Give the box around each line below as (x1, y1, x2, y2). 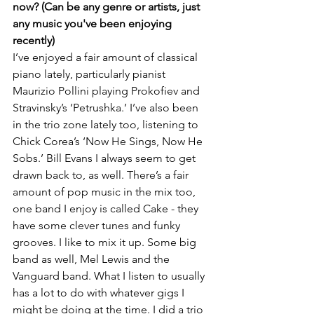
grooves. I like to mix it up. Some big (13, 235, 199, 249)
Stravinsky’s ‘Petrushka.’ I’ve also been (13, 101, 201, 114)
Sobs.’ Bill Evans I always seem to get (13, 151, 198, 165)
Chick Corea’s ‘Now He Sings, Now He (13, 135, 205, 148)
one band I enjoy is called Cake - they (13, 202, 201, 215)
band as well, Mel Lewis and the (13, 252, 172, 266)
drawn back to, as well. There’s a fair (13, 168, 191, 182)
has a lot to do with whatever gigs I (13, 286, 187, 299)
